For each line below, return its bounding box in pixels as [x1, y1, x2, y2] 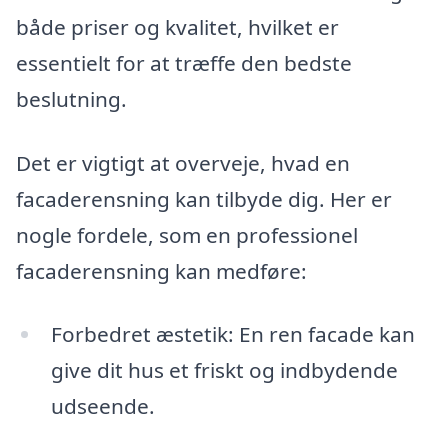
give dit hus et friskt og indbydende [50, 356, 398, 385]
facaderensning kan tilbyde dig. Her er [16, 184, 392, 213]
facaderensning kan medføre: [16, 256, 307, 285]
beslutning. [16, 84, 127, 113]
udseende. [50, 392, 155, 421]
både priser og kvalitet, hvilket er [16, 12, 339, 41]
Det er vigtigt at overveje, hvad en [16, 148, 350, 177]
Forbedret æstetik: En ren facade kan [50, 320, 415, 349]
